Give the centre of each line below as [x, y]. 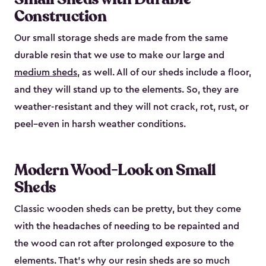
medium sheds [46, 73]
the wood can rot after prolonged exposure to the [124, 244]
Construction [60, 17]
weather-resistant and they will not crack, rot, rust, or [132, 107]
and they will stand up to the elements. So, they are [126, 90]
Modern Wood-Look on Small [115, 170]
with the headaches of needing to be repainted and [127, 227]
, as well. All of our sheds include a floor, [164, 73]
